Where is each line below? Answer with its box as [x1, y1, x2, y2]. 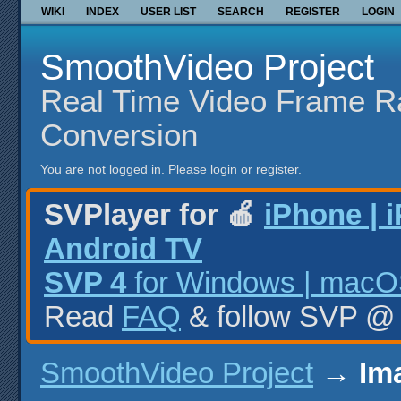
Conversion [40, 116, 198, 152]
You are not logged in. [40, 162, 165, 177]
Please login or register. [168, 162, 302, 177]
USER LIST [141, 4, 196, 18]
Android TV [44, 232, 202, 265]
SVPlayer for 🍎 [44, 198, 264, 231]
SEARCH [218, 4, 264, 18]
